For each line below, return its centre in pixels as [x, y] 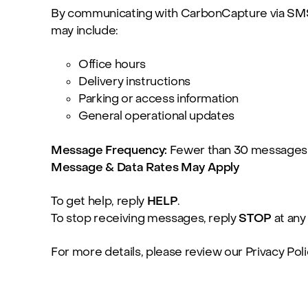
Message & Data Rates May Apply [145, 168]
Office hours [112, 65]
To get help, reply [99, 201]
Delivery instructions [134, 82]
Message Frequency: [109, 151]
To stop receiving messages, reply [145, 218]
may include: [85, 31]
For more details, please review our [148, 252]
